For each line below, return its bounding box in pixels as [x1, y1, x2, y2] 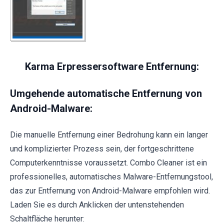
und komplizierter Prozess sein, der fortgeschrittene [10, 143, 194, 153]
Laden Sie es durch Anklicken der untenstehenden [10, 199, 184, 209]
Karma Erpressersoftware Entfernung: [25, 60, 199, 72]
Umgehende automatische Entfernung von [10, 87, 202, 99]
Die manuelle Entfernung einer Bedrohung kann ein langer [10, 129, 208, 139]
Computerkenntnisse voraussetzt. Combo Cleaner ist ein [10, 157, 207, 167]
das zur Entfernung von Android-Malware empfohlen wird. [10, 185, 210, 195]
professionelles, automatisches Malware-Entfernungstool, [10, 171, 213, 181]
